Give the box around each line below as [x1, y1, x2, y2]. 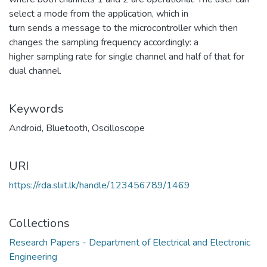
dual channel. [9, 64, 61, 78]
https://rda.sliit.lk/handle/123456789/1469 [9, 179, 190, 193]
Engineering [9, 250, 57, 264]
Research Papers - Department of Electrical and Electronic [9, 236, 250, 250]
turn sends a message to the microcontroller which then [9, 21, 238, 35]
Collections [9, 215, 70, 232]
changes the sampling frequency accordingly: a [9, 36, 198, 49]
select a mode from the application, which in [9, 7, 188, 21]
